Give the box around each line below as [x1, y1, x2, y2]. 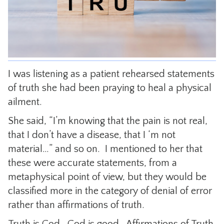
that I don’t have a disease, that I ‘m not [7, 129, 175, 140]
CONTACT [88, 8, 135, 19]
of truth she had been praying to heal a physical [7, 82, 211, 93]
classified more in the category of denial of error [7, 185, 212, 196]
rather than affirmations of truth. [7, 199, 144, 210]
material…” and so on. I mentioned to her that [7, 143, 202, 154]
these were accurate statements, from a [7, 157, 177, 168]
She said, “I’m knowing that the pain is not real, [7, 115, 207, 126]
